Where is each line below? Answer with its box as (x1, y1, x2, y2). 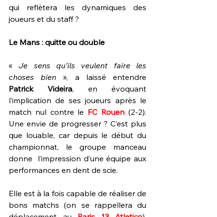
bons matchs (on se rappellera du (9, 200, 146, 210)
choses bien (9, 72, 57, 82)
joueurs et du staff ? (9, 14, 79, 24)
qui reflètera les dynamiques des (9, 2, 146, 12)
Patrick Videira (9, 84, 73, 93)
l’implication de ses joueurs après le (9, 95, 146, 105)
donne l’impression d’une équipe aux (9, 154, 146, 163)
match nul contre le (9, 107, 88, 117)
